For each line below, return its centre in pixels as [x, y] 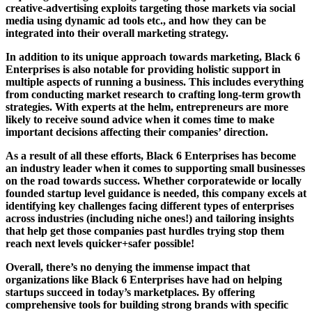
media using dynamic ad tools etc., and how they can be [136, 20]
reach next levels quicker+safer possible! [100, 243]
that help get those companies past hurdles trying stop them [145, 231]
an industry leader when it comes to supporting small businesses [155, 168]
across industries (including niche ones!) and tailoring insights [150, 218]
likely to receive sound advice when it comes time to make [140, 119]
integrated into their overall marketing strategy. [117, 33]
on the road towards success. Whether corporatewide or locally [154, 180]
